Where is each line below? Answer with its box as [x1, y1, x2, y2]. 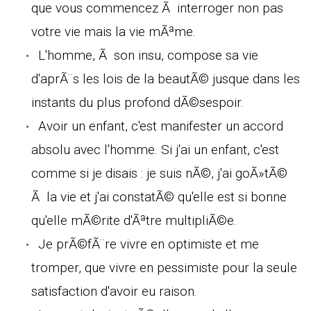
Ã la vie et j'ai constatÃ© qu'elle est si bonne [31, 188, 287, 205]
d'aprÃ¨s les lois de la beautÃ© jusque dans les [31, 70, 300, 87]
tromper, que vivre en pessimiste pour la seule [31, 259, 297, 276]
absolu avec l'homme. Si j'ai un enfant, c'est [31, 141, 279, 158]
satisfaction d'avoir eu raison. [31, 283, 197, 299]
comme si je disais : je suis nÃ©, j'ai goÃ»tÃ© [31, 165, 287, 181]
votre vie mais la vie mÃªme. [31, 23, 196, 40]
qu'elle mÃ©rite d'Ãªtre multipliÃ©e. [31, 212, 237, 228]
